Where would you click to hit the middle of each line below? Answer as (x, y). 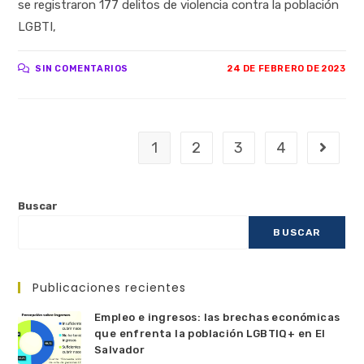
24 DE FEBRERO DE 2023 (286, 68)
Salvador (119, 349)
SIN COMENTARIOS (82, 68)
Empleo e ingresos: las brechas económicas (217, 317)
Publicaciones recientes (110, 287)
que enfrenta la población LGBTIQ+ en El (210, 333)
